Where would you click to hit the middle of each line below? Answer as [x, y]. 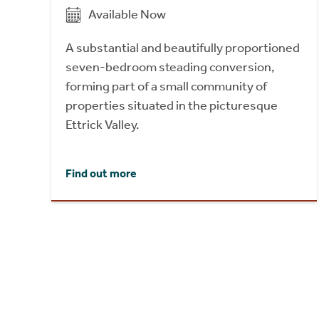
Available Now [127, 15]
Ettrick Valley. [103, 125]
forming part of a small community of [166, 87]
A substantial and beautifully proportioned [183, 48]
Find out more [101, 173]
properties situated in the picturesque [172, 106]
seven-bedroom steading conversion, [170, 67]
